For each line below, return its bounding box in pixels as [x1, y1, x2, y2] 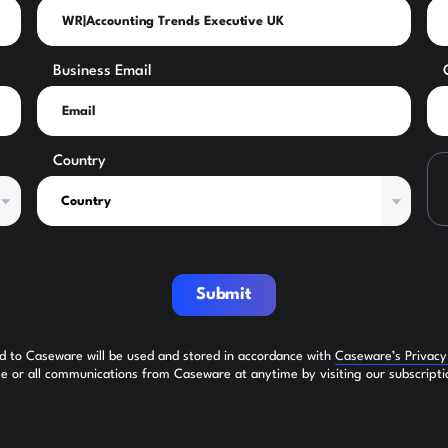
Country [53, 154, 107, 170]
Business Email [53, 64, 153, 80]
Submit [196, 286, 252, 304]
